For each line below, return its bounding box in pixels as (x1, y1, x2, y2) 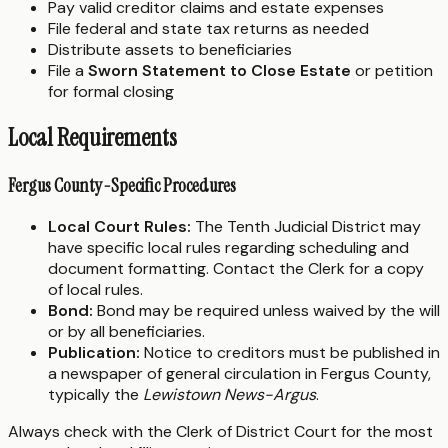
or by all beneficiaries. (48, 321, 205, 343)
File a (48, 59, 88, 81)
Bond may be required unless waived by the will (93, 300, 440, 322)
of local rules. (48, 279, 143, 301)
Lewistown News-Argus (143, 384, 316, 406)
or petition (351, 59, 433, 81)
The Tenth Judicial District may (191, 216, 421, 238)
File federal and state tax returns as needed (48, 17, 369, 39)
